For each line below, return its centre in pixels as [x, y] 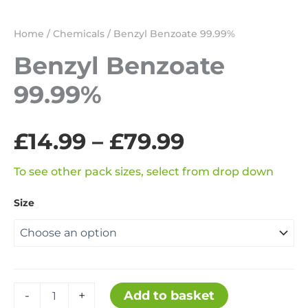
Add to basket [169, 295]
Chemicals [79, 34]
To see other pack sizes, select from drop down [144, 171]
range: [220, 176]
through [231, 247]
